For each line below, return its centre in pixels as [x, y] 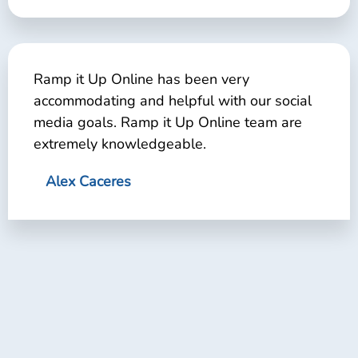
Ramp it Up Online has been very [141, 79]
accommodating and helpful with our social [173, 100]
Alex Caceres [88, 181]
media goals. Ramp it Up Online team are [168, 122]
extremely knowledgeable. [120, 143]
